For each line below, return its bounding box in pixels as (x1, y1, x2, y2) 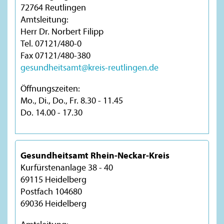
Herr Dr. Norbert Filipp (20, 25, 103, 37)
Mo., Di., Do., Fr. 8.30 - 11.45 (20, 94, 123, 106)
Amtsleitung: (20, 13, 68, 25)
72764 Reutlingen (20, 1, 86, 13)
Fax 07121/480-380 (20, 49, 90, 61)
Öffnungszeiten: (20, 82, 80, 94)
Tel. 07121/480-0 (20, 37, 81, 49)
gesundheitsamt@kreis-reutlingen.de (20, 61, 158, 73)
